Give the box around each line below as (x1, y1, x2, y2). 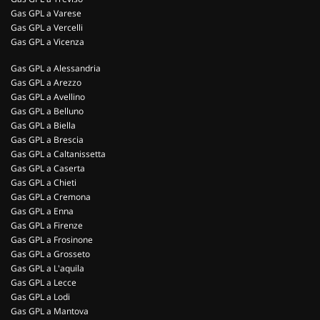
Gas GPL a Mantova (11, 305, 89, 317)
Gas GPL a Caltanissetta (11, 148, 106, 160)
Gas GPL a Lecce (11, 276, 76, 289)
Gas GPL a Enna (11, 205, 74, 217)
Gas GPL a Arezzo (11, 76, 81, 89)
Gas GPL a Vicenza (11, 36, 84, 48)
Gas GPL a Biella (11, 119, 76, 131)
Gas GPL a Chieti (11, 176, 76, 189)
